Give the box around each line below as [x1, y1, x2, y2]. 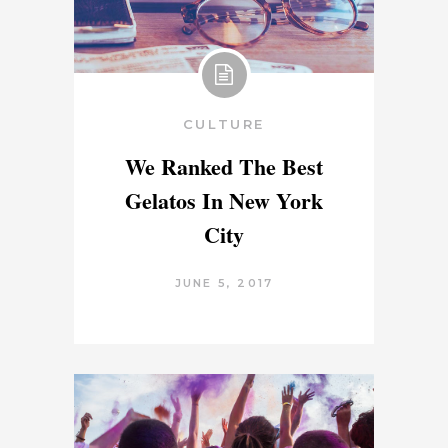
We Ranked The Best [125, 150, 323, 184]
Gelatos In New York [125, 184, 323, 218]
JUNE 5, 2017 [174, 276, 274, 291]
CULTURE [182, 116, 266, 133]
